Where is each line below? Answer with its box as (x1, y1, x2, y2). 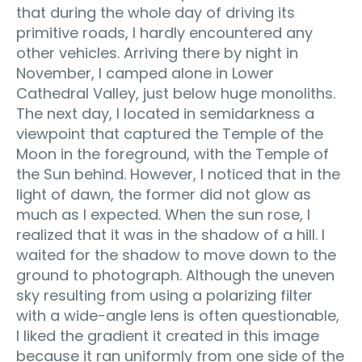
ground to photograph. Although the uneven (16, 264, 335, 285)
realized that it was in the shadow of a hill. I (16, 224, 325, 245)
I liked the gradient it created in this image (16, 325, 319, 346)
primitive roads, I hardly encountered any (16, 22, 313, 43)
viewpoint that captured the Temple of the (16, 123, 323, 144)
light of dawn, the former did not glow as (16, 183, 311, 204)
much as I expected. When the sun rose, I (16, 204, 310, 225)
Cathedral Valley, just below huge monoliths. (16, 82, 335, 103)
